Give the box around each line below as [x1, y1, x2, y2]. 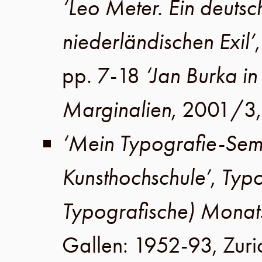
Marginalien [62, 95, 171, 124]
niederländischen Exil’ [62, 27, 255, 56]
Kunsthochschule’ [62, 163, 211, 192]
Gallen [62, 230, 123, 260]
